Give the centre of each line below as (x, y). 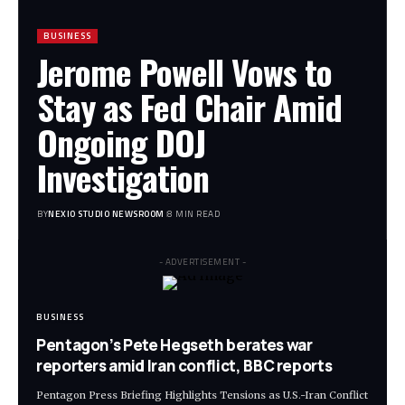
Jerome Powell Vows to (184, 72)
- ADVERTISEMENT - (202, 262)
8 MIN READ (193, 214)
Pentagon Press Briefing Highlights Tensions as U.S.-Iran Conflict (202, 396)
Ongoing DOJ (121, 142)
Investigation (123, 178)
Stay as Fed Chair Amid (189, 107)
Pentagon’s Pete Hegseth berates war (174, 345)
